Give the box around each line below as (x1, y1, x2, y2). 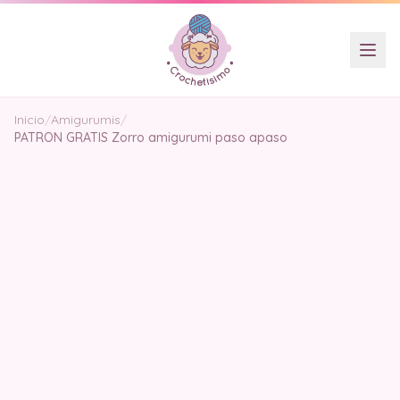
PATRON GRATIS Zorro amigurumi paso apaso (14, 129, 287, 146)
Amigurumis (51, 112, 121, 128)
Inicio (14, 112, 45, 128)
